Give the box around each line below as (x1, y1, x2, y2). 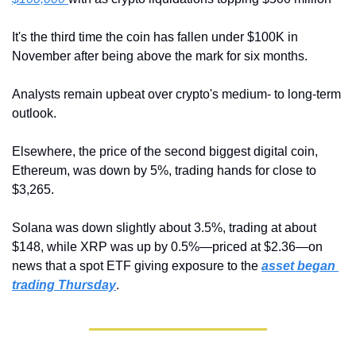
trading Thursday (12, 278, 116, 292)
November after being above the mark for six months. (12, 49, 308, 64)
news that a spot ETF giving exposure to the (12, 259, 261, 273)
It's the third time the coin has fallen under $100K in (12, 30, 298, 44)
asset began (261, 259, 335, 273)
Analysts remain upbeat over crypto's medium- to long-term (12, 87, 341, 102)
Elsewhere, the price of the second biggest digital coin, (12, 145, 318, 159)
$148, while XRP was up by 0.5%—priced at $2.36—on (12, 240, 323, 254)
